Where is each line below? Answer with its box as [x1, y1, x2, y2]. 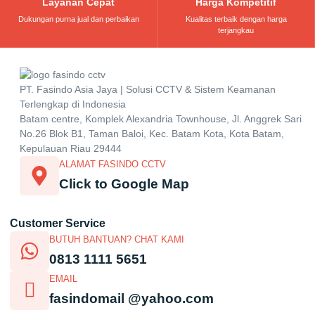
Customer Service [10, 217, 105, 230]
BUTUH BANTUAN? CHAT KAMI [49, 234, 184, 245]
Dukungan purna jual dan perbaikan [18, 14, 139, 23]
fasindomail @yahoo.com [49, 291, 214, 307]
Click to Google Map [59, 176, 189, 192]
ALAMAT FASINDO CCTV [59, 159, 166, 170]
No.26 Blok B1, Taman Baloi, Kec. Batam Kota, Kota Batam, [20, 128, 284, 140]
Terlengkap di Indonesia [20, 98, 126, 110]
